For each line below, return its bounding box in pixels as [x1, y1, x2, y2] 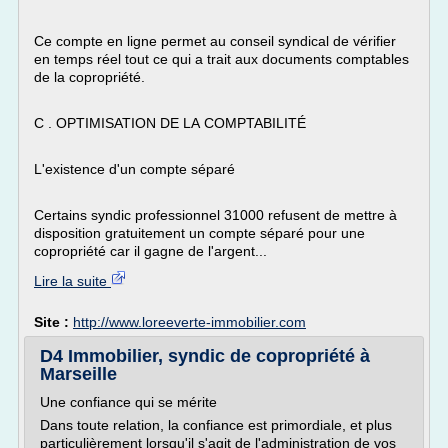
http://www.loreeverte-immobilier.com [73, 314, 306, 330]
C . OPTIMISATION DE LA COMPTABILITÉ [34, 115, 306, 131]
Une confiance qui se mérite [40, 394, 217, 410]
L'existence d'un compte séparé [34, 161, 235, 177]
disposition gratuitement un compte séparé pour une [34, 225, 365, 241]
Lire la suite [34, 273, 111, 289]
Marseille [40, 364, 117, 384]
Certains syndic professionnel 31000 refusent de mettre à [34, 207, 397, 223]
